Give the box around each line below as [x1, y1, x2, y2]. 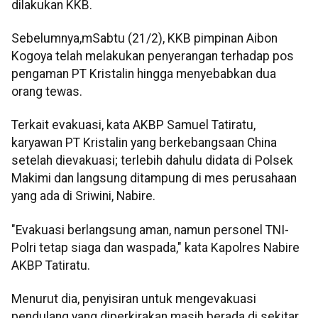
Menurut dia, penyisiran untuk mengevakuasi [11, 292, 256, 307]
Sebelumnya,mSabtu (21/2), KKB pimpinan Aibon [11, 31, 278, 46]
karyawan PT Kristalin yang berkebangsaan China [11, 136, 277, 150]
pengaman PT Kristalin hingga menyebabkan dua [11, 67, 276, 82]
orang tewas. [11, 84, 82, 99]
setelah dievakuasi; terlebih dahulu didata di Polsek [11, 153, 293, 168]
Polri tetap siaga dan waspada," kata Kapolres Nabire [11, 240, 300, 255]
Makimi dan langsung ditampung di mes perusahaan [11, 171, 297, 186]
